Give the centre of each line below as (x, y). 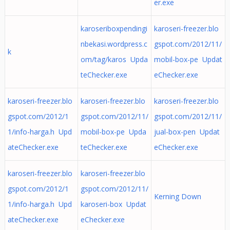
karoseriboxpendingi (114, 28)
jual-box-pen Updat (187, 132)
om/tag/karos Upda (114, 59)
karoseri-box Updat (113, 204)
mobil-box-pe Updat (188, 59)
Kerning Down (179, 196)
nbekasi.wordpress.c (114, 44)
